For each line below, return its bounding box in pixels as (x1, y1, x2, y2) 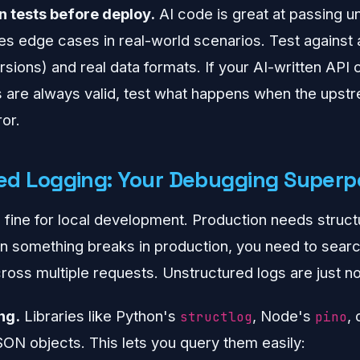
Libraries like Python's (19, 306, 180, 325)
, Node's (252, 306, 315, 325)
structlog (179, 308, 252, 325)
